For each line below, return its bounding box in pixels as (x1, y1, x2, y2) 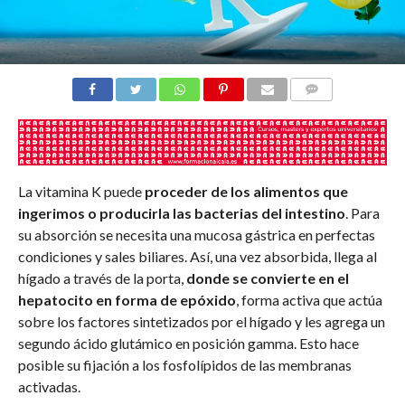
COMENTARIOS (296, 104, 373, 117)
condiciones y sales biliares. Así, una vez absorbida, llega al (17, 247, 377, 265)
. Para (344, 203, 380, 221)
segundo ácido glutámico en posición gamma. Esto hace (17, 334, 359, 352)
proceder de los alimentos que (144, 182, 348, 200)
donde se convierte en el (185, 268, 349, 287)
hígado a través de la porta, (17, 268, 186, 287)
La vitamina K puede (17, 182, 145, 200)
